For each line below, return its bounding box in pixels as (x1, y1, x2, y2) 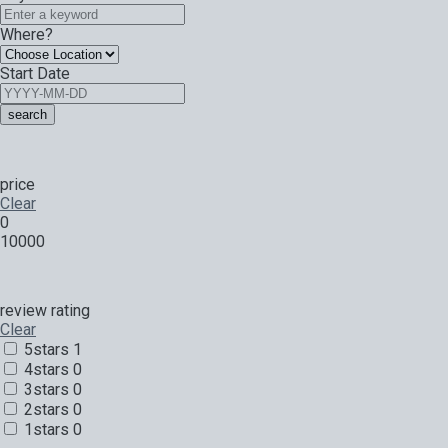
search (8, 106, 47, 122)
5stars (24, 339, 69, 359)
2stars (24, 399, 69, 419)
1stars (24, 419, 69, 439)
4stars (24, 359, 69, 379)
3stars (24, 379, 69, 399)
